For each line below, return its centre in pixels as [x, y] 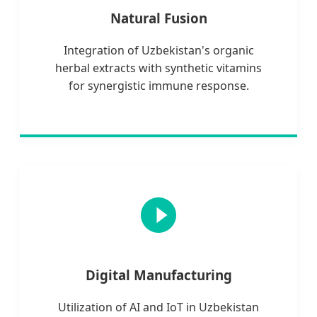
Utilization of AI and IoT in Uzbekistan [158, 307]
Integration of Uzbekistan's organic [158, 50]
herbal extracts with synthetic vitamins [158, 68]
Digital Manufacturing [158, 275]
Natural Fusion [158, 18]
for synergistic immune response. [158, 85]
